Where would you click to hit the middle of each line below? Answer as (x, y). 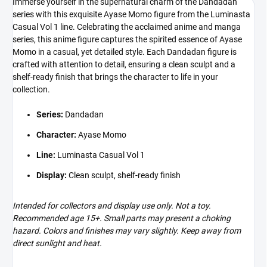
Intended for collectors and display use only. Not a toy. (112, 205)
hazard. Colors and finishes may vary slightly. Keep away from (127, 230)
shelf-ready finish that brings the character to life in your (115, 77)
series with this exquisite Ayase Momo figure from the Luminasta (131, 14)
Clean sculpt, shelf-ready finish (124, 175)
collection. (31, 89)
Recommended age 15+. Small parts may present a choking (122, 218)
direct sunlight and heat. (57, 243)
